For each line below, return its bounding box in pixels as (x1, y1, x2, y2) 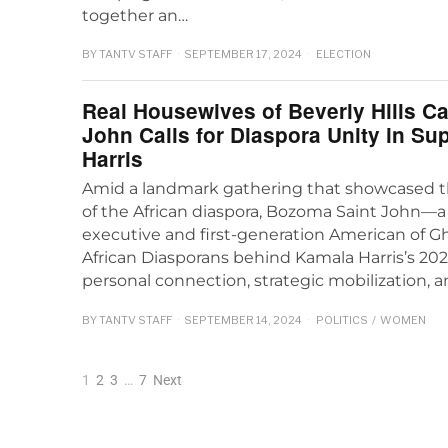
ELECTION (316, 47, 371, 62)
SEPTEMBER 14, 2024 (184, 313, 302, 328)
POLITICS (316, 313, 368, 328)
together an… (82, 5, 188, 25)
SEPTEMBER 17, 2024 (184, 47, 302, 62)
